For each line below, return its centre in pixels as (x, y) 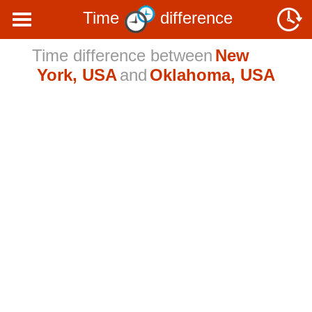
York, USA (77, 75)
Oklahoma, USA (212, 75)
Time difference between (122, 55)
